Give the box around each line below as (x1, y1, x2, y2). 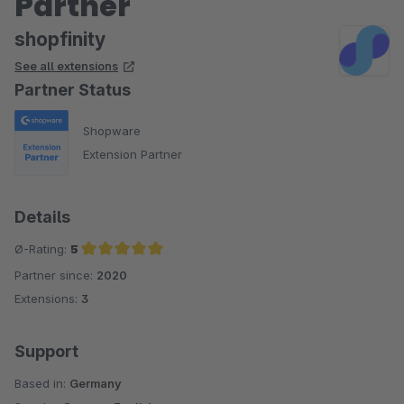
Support (14, 342, 78, 361)
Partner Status (14, 79, 131, 99)
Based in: (14, 376, 69, 390)
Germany (69, 376, 122, 390)
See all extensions (14, 58, 118, 73)
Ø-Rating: (14, 242, 70, 256)
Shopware (83, 124, 141, 139)
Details (14, 207, 70, 226)
